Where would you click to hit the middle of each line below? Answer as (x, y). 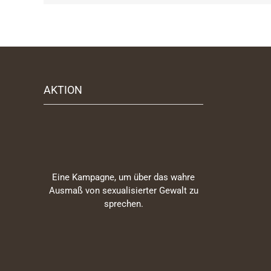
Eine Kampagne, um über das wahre (123, 177)
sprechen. (123, 204)
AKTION (63, 90)
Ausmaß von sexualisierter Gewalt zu (123, 191)
